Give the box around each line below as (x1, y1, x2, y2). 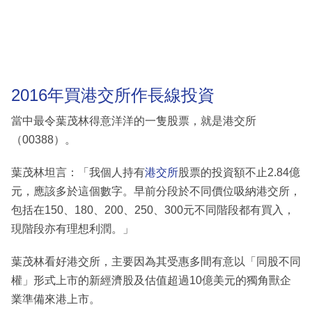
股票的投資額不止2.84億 (178, 166, 300, 179)
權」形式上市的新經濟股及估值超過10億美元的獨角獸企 (11, 274, 291, 287)
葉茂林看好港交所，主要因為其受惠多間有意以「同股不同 (11, 256, 301, 268)
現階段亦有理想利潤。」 (11, 223, 134, 235)
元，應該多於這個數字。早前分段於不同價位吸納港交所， (11, 185, 301, 198)
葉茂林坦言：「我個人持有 (11, 166, 145, 179)
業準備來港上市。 (11, 293, 100, 306)
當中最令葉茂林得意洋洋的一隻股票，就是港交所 (11, 115, 256, 127)
